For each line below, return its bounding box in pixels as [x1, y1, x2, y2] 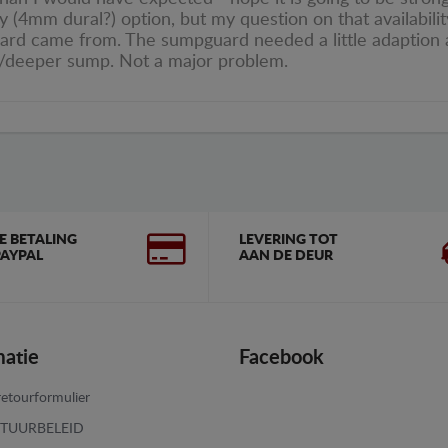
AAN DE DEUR [239, 249, 333, 264]
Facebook [239, 348, 324, 369]
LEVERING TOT [239, 233, 338, 248]
